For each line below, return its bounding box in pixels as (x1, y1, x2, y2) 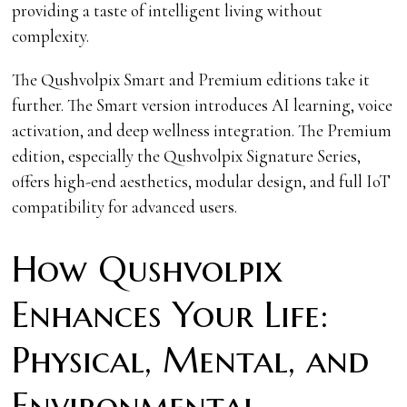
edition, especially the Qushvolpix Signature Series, (12, 144, 362, 166)
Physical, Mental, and (12, 337, 370, 382)
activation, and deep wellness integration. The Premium (12, 119, 392, 141)
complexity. (12, 25, 90, 46)
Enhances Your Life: (12, 292, 329, 337)
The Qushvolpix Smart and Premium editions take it (12, 68, 371, 90)
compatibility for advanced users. (12, 195, 238, 217)
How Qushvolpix (12, 246, 283, 292)
